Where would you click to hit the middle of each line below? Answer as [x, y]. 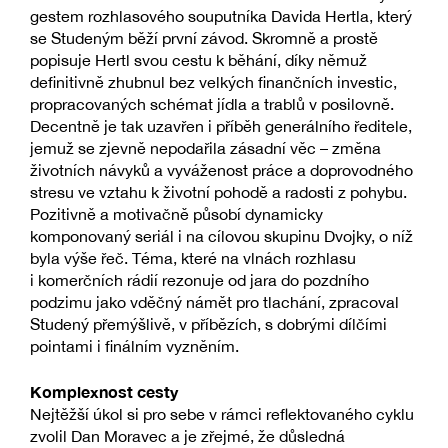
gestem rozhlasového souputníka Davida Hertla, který [221, 15]
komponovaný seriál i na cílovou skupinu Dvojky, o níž [221, 235]
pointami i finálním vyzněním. [134, 345]
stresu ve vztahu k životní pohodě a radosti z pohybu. [218, 191]
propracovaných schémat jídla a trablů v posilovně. [212, 103]
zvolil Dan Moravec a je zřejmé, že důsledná [187, 435]
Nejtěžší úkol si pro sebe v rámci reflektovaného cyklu [222, 413]
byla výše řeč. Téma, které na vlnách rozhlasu [193, 257]
